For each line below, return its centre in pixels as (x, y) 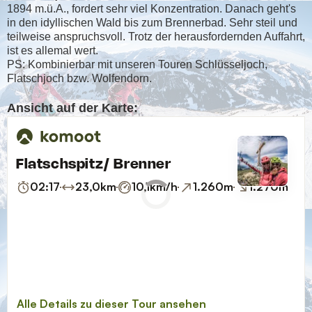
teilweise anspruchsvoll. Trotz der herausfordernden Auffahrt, (156, 36)
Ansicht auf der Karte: (72, 108)
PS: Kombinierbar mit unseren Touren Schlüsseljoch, (137, 64)
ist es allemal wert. (53, 50)
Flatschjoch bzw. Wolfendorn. (79, 78)
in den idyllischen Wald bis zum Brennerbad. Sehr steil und (152, 22)
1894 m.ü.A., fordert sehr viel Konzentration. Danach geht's (151, 8)
